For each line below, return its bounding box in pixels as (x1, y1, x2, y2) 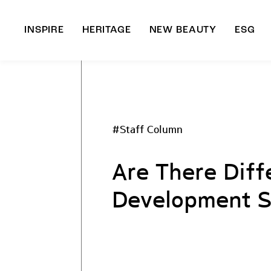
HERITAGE (82, 25, 131, 35)
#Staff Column (112, 124, 183, 135)
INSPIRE (24, 25, 64, 35)
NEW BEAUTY (149, 25, 217, 35)
